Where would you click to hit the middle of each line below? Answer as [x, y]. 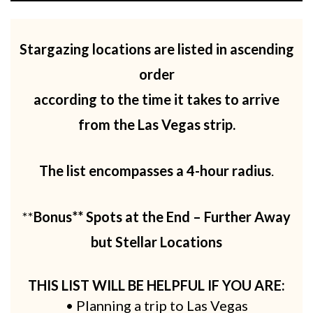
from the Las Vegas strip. [156, 125]
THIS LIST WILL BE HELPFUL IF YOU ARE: [156, 285]
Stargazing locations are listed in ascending [156, 49]
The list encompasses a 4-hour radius [155, 171]
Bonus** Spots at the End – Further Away [162, 217]
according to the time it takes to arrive [156, 100]
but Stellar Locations [156, 242]
